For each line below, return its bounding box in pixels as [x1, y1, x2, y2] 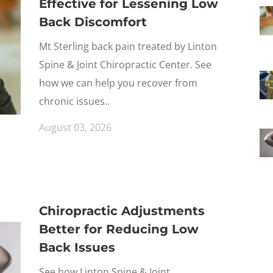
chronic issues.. [39, 94, 110, 108]
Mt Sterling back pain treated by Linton [39, 40, 217, 53]
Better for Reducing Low [39, 222, 199, 236]
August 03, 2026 [39, 121, 112, 134]
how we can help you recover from [39, 76, 197, 90]
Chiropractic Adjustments [39, 204, 205, 218]
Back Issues [39, 240, 115, 255]
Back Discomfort [39, 15, 147, 29]
